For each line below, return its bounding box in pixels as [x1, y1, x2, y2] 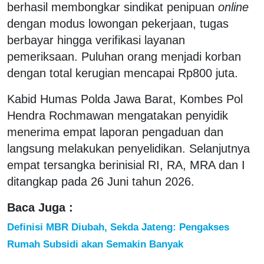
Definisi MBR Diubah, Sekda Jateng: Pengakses [7, 220, 229, 233]
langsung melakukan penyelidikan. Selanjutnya [7, 141, 250, 155]
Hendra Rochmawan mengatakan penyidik [7, 108, 228, 122]
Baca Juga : [7, 200, 73, 214]
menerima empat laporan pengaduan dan [7, 125, 223, 138]
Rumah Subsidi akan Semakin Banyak [7, 237, 183, 250]
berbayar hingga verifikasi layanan [7, 33, 185, 47]
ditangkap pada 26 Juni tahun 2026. [7, 174, 194, 188]
